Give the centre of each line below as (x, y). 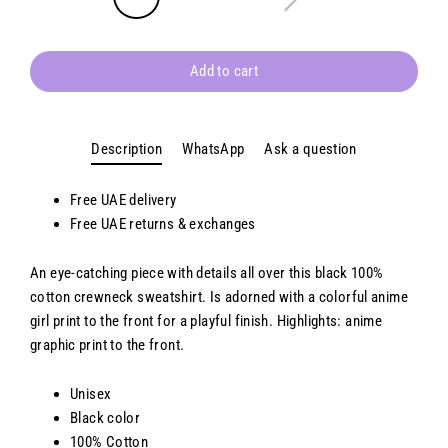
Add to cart (224, 70)
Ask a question (310, 148)
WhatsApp (213, 148)
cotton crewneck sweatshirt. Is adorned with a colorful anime (219, 296)
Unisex (91, 393)
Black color (105, 417)
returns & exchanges (192, 223)
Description (127, 148)
